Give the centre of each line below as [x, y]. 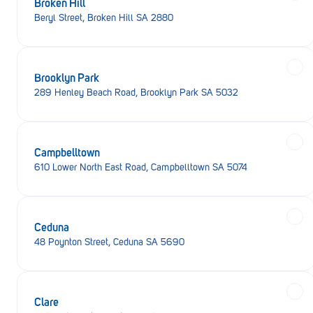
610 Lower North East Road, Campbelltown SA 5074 [141, 167]
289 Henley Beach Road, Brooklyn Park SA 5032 [136, 93]
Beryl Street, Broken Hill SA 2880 [104, 18]
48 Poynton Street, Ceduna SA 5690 [109, 242]
